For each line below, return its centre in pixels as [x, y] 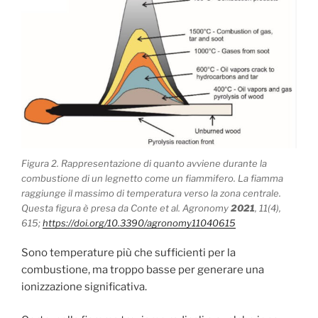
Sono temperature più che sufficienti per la [128, 253]
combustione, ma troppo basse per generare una [143, 270]
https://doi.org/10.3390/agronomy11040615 [139, 223]
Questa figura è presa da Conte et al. [102, 208]
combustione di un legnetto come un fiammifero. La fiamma [152, 178]
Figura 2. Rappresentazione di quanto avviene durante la [144, 163]
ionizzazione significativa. [84, 287]
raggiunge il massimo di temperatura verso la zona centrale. [151, 193]
